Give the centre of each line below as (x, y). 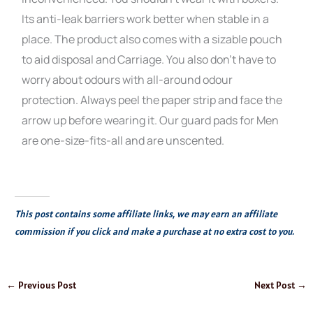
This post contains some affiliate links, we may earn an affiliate (146, 214)
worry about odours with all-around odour (128, 79)
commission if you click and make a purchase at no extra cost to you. (155, 232)
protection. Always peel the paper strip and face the (152, 100)
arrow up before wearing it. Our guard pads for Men (151, 120)
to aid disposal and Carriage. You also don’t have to (149, 59)
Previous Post (46, 285)
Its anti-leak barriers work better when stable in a (146, 19)
